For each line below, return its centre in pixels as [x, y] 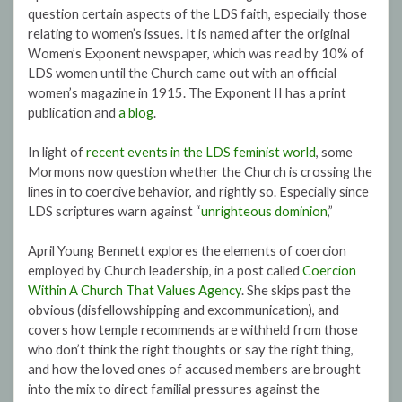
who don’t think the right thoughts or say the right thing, [191, 350]
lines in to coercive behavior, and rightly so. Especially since [198, 192]
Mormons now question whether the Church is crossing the [200, 172]
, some [334, 153]
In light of [57, 153]
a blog [136, 113]
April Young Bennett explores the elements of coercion [187, 251]
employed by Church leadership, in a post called [165, 271]
